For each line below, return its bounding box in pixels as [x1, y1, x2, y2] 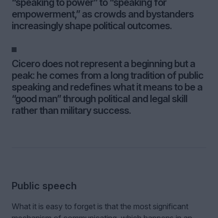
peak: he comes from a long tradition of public [12, 70, 203, 81]
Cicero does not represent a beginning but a [12, 58, 195, 70]
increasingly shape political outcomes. [12, 20, 172, 32]
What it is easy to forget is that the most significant [12, 201, 188, 211]
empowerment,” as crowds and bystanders [12, 8, 194, 20]
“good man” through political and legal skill [12, 93, 187, 105]
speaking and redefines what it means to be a [12, 81, 202, 93]
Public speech [12, 180, 77, 192]
